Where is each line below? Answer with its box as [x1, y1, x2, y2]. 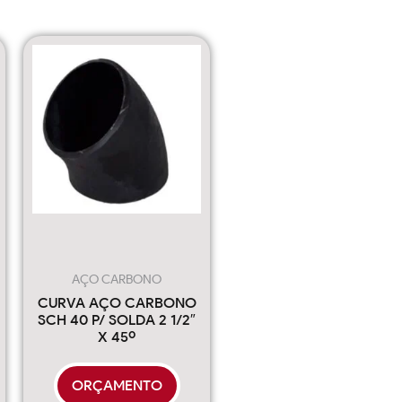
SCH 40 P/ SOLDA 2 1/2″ [38, 310, 196, 328]
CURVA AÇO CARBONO [37, 293, 197, 311]
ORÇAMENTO [71, 376, 162, 394]
